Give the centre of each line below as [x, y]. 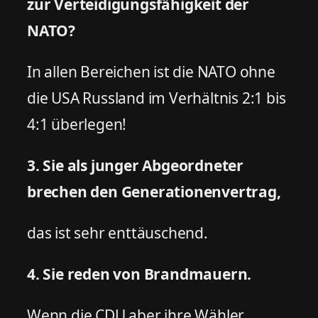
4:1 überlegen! [77, 124]
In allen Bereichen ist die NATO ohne [151, 71]
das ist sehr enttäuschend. [117, 232]
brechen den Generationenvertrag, [154, 191]
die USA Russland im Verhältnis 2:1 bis [157, 98]
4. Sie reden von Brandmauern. [139, 274]
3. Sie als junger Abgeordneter [135, 165]
